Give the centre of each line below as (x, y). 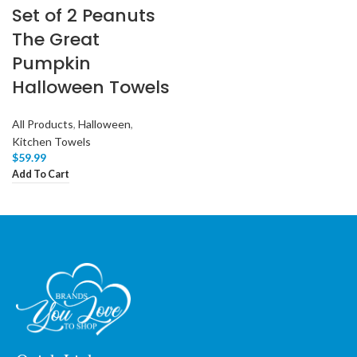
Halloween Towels (91, 87)
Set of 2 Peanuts (84, 16)
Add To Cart (41, 175)
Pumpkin (51, 63)
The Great (56, 39)
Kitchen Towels (51, 141)
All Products (43, 124)
